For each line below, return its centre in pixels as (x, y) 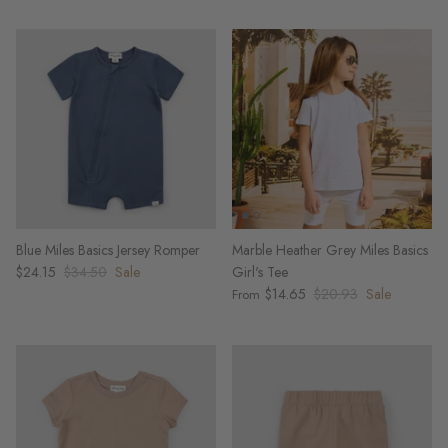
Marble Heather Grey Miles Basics (330, 250)
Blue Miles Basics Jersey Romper (108, 250)
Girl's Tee (260, 272)
